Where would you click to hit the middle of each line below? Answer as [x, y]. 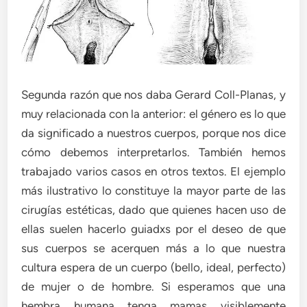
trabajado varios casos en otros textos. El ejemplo [153, 171]
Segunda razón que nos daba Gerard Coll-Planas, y [153, 94]
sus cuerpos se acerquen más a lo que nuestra [153, 248]
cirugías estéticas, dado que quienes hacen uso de [153, 209]
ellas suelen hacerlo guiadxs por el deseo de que [153, 229]
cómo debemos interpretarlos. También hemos [153, 152]
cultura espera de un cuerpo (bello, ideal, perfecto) [153, 267]
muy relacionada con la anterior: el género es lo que [153, 113]
